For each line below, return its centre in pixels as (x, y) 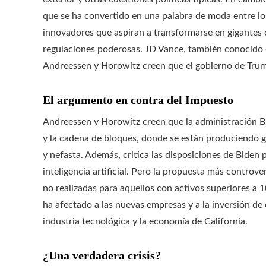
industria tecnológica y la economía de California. (145, 221)
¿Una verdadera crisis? (102, 255)
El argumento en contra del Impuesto (138, 100)
